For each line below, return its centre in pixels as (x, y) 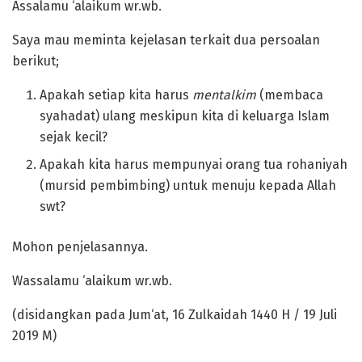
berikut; (36, 61)
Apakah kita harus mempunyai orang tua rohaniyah (194, 165)
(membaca (290, 95)
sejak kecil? (74, 137)
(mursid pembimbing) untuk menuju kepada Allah (188, 186)
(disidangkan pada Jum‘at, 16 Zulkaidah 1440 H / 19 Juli (175, 315)
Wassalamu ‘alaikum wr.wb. (92, 281)
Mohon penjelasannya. (80, 247)
